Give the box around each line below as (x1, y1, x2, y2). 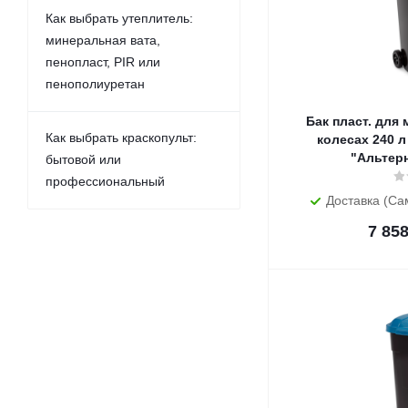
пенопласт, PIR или (46, 55, 160, 69)
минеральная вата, (46, 33, 160, 47)
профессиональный (46, 174, 165, 189)
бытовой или (46, 152, 121, 167)
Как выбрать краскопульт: (46, 130, 197, 145)
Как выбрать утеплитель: (46, 11, 193, 25)
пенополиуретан (46, 76, 145, 91)
